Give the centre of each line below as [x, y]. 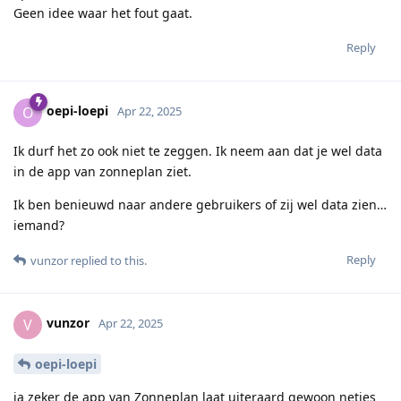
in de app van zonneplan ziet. [102, 171]
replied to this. [107, 260]
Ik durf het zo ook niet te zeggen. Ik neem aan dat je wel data [198, 150]
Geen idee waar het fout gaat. [103, 13]
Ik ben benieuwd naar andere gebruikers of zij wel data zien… [200, 204]
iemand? [39, 225]
